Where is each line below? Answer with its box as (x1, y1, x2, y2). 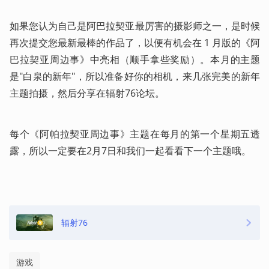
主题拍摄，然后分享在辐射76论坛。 (10, 86, 165, 100)
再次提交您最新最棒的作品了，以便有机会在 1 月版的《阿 (10, 35, 260, 49)
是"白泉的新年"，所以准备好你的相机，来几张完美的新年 (10, 69, 260, 83)
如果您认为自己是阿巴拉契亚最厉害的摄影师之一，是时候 (10, 19, 260, 32)
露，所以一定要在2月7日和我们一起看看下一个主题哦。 (10, 144, 251, 157)
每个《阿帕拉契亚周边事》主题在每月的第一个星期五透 (10, 127, 260, 141)
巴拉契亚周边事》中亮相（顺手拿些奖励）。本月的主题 (10, 52, 260, 66)
